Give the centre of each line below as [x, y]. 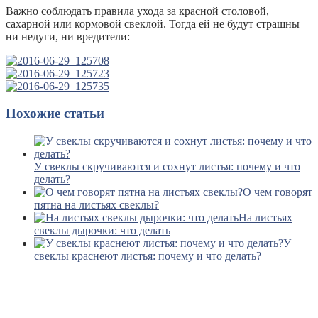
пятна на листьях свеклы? [97, 205]
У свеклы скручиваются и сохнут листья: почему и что [167, 167]
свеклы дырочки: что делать [102, 231]
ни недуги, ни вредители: [68, 36]
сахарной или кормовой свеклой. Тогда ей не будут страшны [153, 23]
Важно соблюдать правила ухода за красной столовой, [137, 11]
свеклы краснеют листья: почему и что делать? [148, 256]
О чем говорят [278, 192]
